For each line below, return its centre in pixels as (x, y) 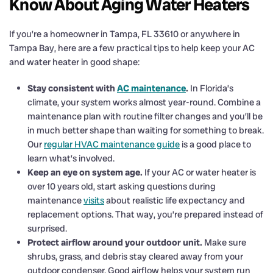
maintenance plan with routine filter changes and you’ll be (145, 116)
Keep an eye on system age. (85, 172)
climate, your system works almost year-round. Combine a (144, 102)
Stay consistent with (72, 88)
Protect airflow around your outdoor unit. (115, 242)
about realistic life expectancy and (175, 200)
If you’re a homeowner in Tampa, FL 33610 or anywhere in (125, 34)
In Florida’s (211, 88)
